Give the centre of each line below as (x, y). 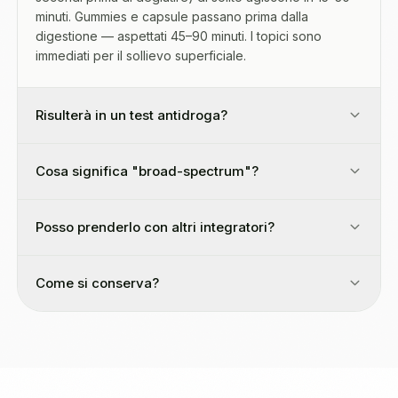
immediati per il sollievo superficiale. (141, 56)
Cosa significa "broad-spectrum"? (147, 171)
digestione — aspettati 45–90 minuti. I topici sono (179, 36)
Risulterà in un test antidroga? (131, 115)
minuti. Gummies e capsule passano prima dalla (172, 16)
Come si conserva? (97, 283)
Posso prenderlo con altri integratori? (155, 227)
